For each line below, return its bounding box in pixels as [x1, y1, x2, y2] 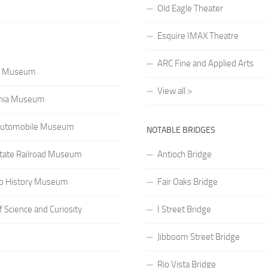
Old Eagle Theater [157, 2, 223, 14]
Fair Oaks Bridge [157, 176, 218, 187]
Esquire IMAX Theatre [157, 30, 239, 41]
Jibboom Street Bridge [157, 231, 240, 242]
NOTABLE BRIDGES [146, 124, 215, 135]
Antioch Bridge [157, 148, 212, 160]
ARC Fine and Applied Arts [157, 57, 254, 69]
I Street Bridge [157, 203, 211, 215]
